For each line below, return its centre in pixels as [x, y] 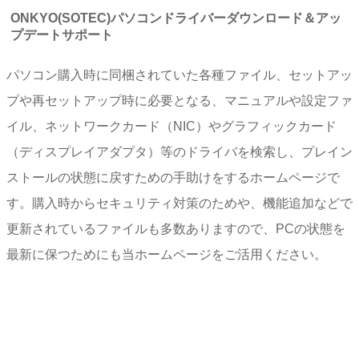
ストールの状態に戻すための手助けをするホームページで [173, 177]
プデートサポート [62, 35]
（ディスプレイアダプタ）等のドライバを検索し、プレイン [179, 152]
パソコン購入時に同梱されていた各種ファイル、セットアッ [179, 75]
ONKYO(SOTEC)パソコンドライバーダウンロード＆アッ [176, 18]
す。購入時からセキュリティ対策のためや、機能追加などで [179, 203]
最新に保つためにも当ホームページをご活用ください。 [167, 254]
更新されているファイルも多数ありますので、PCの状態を [176, 229]
